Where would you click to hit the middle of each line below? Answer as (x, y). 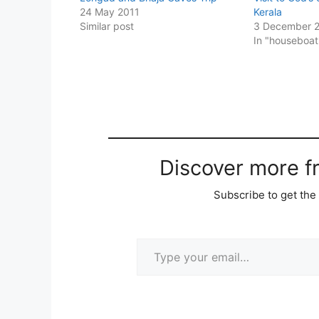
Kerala (268, 11)
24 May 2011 (110, 11)
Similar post (107, 26)
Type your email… (156, 237)
